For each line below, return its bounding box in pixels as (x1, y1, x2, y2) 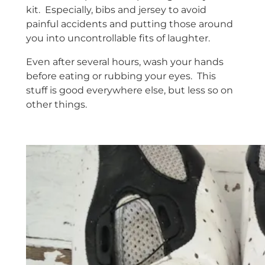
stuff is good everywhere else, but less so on (25, 84, 233, 96)
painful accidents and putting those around (25, 18, 233, 30)
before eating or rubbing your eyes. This (25, 70, 216, 82)
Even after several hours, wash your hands (25, 56, 224, 67)
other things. (25, 98, 87, 110)
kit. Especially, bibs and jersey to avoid (25, 4, 206, 15)
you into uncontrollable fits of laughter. (25, 32, 210, 44)
